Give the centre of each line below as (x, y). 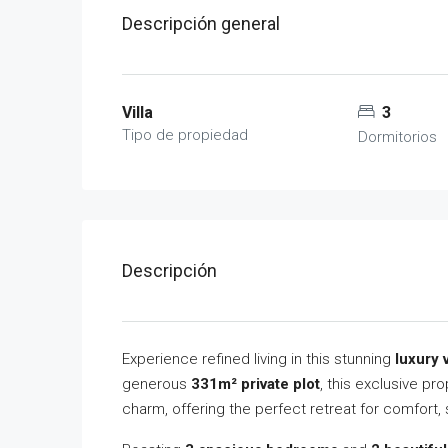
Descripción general (201, 23)
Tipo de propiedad (185, 135)
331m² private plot (255, 384)
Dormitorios (397, 137)
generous (156, 384)
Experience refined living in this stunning (258, 359)
